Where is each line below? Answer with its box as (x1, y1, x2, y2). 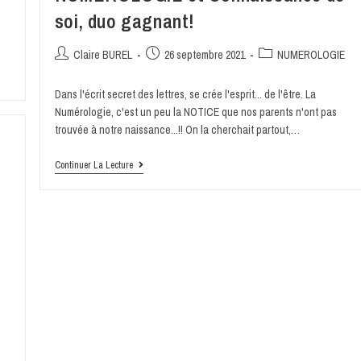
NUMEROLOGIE (276, 48, 345, 63)
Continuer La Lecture (54, 159, 133, 172)
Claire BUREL (73, 48, 132, 63)
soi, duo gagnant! (54, 8, 194, 35)
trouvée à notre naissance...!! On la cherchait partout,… (54, 122, 300, 138)
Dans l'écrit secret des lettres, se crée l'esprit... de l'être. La (54, 87, 316, 102)
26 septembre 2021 (164, 48, 245, 63)
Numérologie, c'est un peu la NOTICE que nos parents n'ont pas (54, 105, 337, 120)
